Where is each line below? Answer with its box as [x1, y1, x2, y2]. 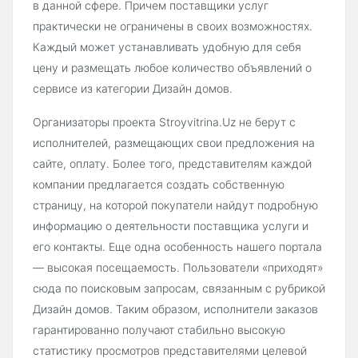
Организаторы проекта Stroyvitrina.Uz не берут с [33, 114, 296, 129]
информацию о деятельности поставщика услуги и [33, 218, 308, 233]
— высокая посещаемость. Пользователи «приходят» [33, 260, 324, 274]
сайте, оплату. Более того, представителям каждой [33, 156, 312, 170]
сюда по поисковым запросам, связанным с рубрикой [33, 280, 325, 295]
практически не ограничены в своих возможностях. [33, 18, 312, 33]
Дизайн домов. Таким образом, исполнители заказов [33, 301, 318, 316]
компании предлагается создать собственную [33, 177, 284, 191]
